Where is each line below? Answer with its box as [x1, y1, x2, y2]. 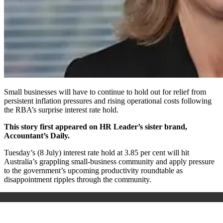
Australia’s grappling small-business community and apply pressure [4, 157, 215, 166]
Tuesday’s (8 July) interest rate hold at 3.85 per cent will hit [4, 148, 189, 157]
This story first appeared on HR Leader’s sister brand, [4, 122, 187, 131]
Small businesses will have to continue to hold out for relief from [4, 87, 206, 96]
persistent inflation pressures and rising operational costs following [4, 96, 212, 105]
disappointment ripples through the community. [4, 175, 151, 184]
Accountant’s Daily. [4, 131, 70, 140]
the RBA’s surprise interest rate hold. [4, 105, 118, 114]
